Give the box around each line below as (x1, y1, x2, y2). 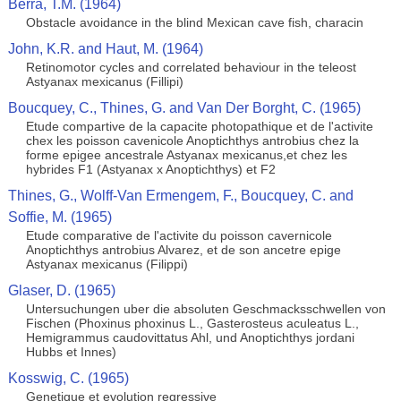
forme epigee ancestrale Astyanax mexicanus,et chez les (25, 148, 347, 162)
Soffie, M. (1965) (7, 209, 112, 225)
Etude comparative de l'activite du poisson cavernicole (25, 228, 332, 243)
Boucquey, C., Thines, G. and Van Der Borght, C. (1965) (7, 100, 361, 115)
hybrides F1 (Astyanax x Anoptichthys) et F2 (25, 162, 276, 176)
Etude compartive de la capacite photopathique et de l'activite (25, 119, 373, 133)
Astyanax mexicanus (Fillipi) (25, 74, 183, 89)
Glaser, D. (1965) (7, 283, 115, 298)
